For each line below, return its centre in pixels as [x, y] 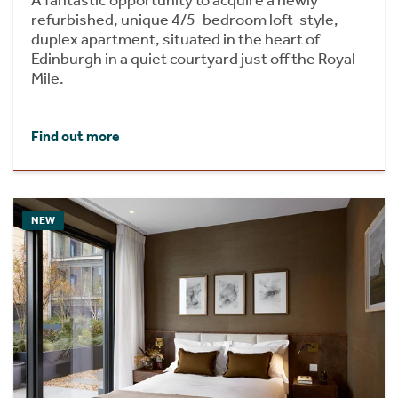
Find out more [76, 137]
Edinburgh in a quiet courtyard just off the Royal [193, 59]
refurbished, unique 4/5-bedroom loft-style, [185, 20]
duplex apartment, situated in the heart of [175, 40]
